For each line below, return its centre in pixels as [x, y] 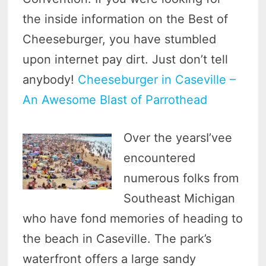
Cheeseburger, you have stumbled [120, 39]
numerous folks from [181, 178]
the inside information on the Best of [126, 19]
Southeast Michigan [180, 199]
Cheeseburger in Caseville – [157, 80]
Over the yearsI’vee [178, 138]
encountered [160, 158]
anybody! [50, 80]
